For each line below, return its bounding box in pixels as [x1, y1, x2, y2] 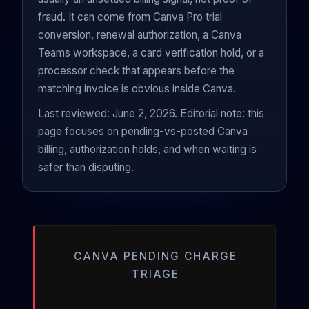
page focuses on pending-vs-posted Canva [37, 124, 248, 138]
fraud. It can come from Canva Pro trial [37, 10, 222, 23]
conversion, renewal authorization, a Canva [37, 28, 241, 41]
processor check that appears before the [37, 63, 235, 77]
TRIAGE [131, 268, 179, 281]
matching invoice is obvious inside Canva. [37, 81, 236, 95]
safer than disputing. [37, 160, 134, 174]
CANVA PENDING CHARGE [73, 250, 237, 263]
